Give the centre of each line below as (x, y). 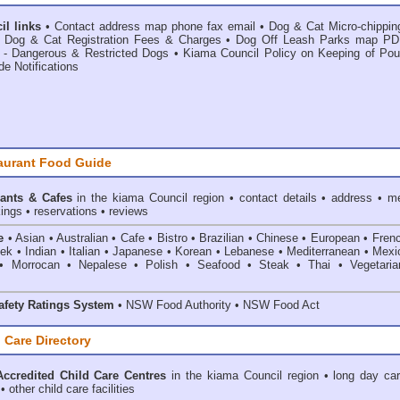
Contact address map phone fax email (155, 26)
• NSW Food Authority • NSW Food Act (217, 305)
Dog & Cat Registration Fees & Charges (112, 40)
